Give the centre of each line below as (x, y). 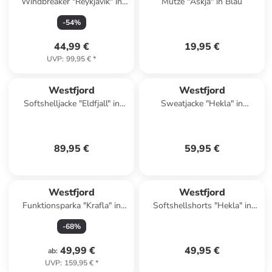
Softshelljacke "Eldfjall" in (71, 104)
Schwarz (72, 116)
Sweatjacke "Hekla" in (202, 104)
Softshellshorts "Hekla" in (202, 206)
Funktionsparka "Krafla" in (71, 206)
